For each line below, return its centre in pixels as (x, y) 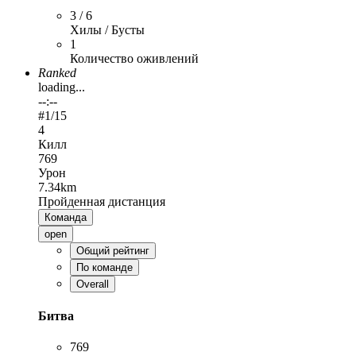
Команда (66, 217)
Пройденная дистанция (102, 201)
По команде (104, 267)
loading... (62, 87)
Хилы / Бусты (107, 29)
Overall (93, 284)
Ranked (57, 72)
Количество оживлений (134, 58)
